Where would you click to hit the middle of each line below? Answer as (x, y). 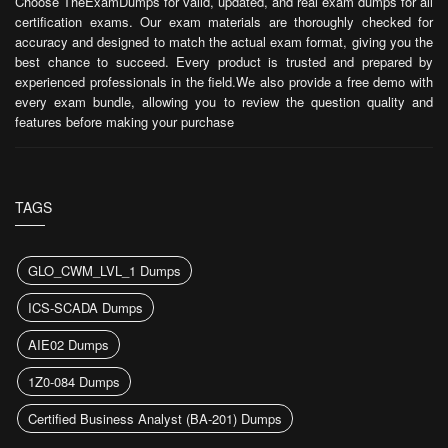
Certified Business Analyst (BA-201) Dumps (155, 418)
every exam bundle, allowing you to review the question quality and (224, 101)
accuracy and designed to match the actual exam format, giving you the (224, 41)
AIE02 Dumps (68, 344)
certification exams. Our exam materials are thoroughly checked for (224, 21)
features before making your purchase (124, 121)
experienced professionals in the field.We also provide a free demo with (224, 81)
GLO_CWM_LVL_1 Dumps (104, 270)
